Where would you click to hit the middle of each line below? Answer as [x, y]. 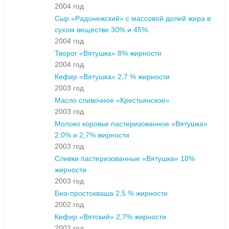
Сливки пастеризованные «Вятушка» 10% [125, 159]
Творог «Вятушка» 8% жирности [108, 53]
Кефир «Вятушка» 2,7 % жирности [112, 77]
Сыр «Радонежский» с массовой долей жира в [133, 19]
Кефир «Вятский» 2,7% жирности [110, 217]
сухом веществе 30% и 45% [101, 30]
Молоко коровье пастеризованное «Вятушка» [131, 124]
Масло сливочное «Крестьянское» [112, 100]
